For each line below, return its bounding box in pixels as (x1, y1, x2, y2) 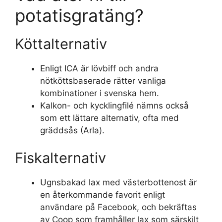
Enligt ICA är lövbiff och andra (40, 63, 159, 73)
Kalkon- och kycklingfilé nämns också (40, 101, 189, 111)
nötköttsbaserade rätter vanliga (40, 76, 166, 86)
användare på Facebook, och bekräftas (40, 202, 197, 212)
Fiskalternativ (15, 149, 106, 166)
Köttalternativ (15, 35, 107, 53)
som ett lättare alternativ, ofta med (40, 113, 179, 123)
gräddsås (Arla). (40, 125, 105, 135)
